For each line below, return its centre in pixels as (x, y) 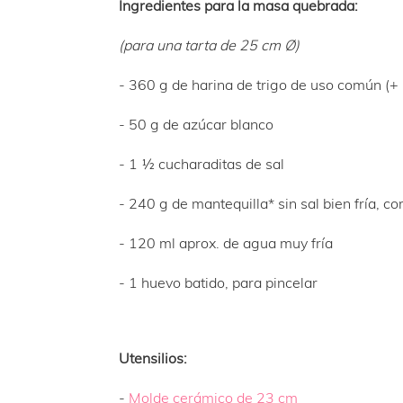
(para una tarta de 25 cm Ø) (209, 45)
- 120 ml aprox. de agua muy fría (226, 243)
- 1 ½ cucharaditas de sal (201, 164)
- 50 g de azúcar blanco (196, 124)
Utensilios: (153, 358)
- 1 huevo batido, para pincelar (218, 282)
